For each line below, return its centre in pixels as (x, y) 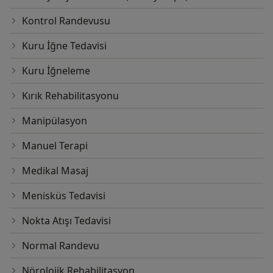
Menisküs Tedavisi (64, 196)
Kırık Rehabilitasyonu (70, 96)
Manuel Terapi (55, 146)
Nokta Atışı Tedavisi (66, 221)
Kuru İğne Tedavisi (64, 46)
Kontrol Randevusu (66, 21)
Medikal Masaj (55, 171)
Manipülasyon (55, 121)
